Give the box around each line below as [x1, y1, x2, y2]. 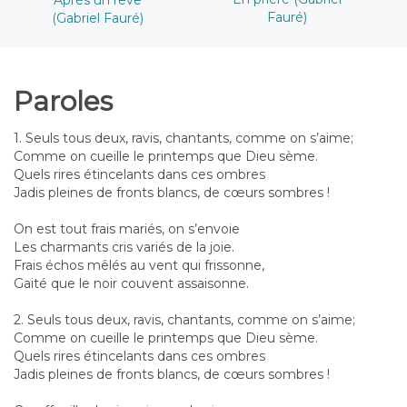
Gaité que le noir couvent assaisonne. [14, 275, 249, 293]
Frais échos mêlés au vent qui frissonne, [14, 257, 264, 274]
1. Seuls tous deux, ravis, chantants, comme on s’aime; [14, 130, 353, 147]
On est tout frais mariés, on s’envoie [14, 221, 240, 238]
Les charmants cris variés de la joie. [14, 239, 234, 256]
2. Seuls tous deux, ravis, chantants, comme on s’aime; [14, 312, 355, 329]
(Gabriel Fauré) [51, 9, 144, 26]
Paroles [14, 84, 113, 119]
